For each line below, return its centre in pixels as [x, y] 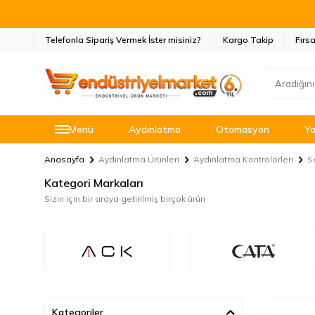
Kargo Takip [248, 40]
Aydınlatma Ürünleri [139, 159]
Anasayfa [64, 159]
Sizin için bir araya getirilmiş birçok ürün [125, 199]
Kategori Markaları [94, 183]
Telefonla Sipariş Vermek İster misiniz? [123, 40]
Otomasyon [243, 129]
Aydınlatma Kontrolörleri [243, 159]
